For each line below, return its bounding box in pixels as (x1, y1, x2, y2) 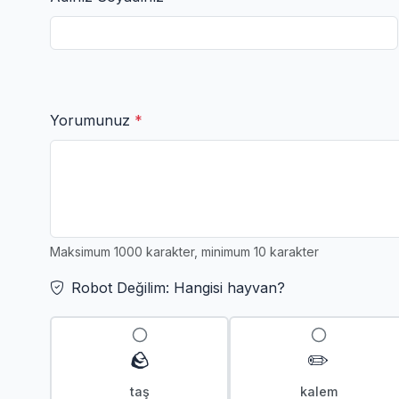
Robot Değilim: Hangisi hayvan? (71, 279, 285, 297)
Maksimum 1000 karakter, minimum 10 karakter (50, 244, 319, 260)
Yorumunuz (50, 111, 134, 130)
